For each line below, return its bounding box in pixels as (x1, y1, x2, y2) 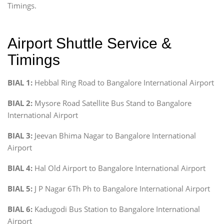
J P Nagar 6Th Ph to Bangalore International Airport (32, 183, 210, 193)
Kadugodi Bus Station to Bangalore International (32, 203, 200, 214)
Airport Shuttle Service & (7, 34, 171, 51)
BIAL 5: (7, 183, 32, 193)
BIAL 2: (7, 97, 32, 108)
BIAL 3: (7, 130, 32, 140)
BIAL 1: (7, 77, 34, 87)
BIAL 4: (7, 162, 32, 173)
